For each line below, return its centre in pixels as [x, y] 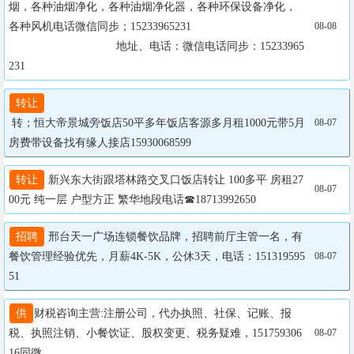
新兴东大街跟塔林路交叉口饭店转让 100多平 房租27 [174, 179]
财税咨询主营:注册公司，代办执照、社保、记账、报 [163, 313]
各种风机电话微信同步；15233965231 [100, 26]
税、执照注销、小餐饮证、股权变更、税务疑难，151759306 [155, 333]
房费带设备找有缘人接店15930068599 [100, 142]
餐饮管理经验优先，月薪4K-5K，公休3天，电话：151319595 [157, 256]
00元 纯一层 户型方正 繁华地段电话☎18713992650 [132, 199]
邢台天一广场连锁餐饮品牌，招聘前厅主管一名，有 [174, 236]
